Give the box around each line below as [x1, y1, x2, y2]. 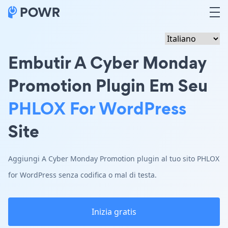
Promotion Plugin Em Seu [8, 73, 208, 97]
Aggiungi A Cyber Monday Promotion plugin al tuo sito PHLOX [8, 154, 219, 163]
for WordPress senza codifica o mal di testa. [8, 170, 157, 180]
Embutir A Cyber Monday [8, 50, 207, 74]
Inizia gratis [92, 206, 136, 217]
